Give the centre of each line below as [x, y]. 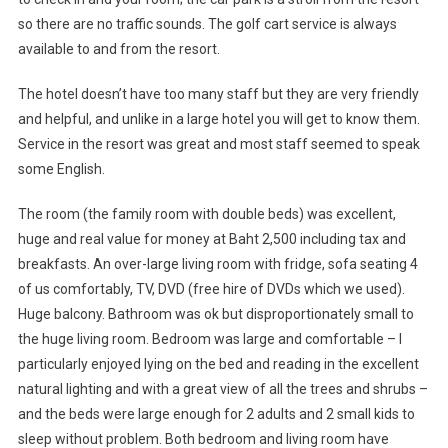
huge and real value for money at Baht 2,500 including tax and [211, 238]
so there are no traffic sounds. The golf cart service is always [207, 23]
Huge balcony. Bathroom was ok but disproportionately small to [215, 313]
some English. [61, 168]
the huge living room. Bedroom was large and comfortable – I [209, 338]
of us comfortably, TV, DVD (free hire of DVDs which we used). [211, 288]
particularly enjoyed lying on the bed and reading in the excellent [218, 363]
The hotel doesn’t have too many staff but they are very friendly [218, 93]
